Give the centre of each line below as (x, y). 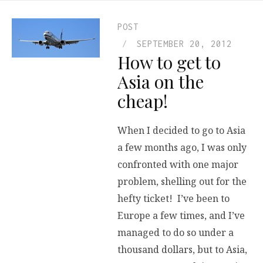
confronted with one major (178, 165)
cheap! (143, 101)
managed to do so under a (176, 233)
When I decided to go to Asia (181, 131)
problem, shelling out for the (182, 182)
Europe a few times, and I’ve (181, 216)
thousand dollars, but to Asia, (182, 250)
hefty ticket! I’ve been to (173, 199)
